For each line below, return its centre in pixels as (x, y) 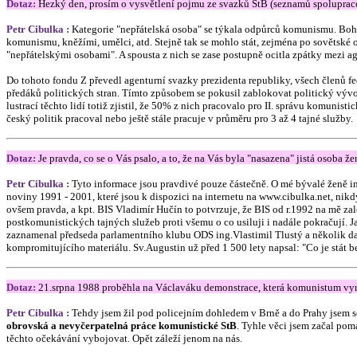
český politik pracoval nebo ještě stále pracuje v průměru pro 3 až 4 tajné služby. (180, 118)
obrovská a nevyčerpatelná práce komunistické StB (122, 326)
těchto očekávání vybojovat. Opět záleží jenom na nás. (124, 338)
